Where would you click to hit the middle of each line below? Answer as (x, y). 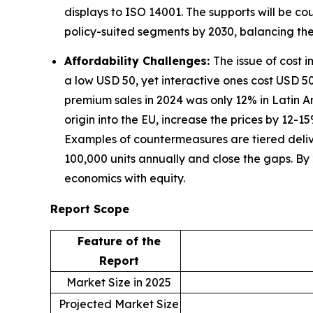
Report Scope (90, 209)
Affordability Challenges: (139, 60)
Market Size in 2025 (119, 282)
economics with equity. (125, 178)
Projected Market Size (119, 304)
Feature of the (119, 241)
